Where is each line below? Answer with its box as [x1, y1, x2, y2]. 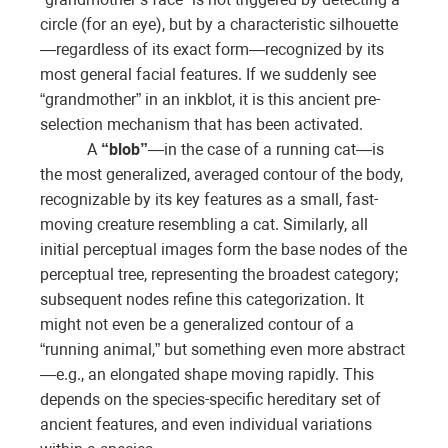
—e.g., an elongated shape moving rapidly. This [40, 365, 374, 385]
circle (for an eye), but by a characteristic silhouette [40, 15, 398, 35]
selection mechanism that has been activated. [40, 115, 363, 135]
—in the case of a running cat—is [148, 140, 385, 160]
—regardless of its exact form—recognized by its [40, 40, 384, 60]
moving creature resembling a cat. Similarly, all [40, 215, 368, 235]
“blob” [101, 140, 149, 160]
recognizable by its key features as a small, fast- [40, 190, 378, 210]
